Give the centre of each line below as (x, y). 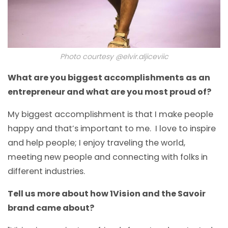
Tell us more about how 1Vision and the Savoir (107, 194)
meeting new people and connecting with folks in (108, 157)
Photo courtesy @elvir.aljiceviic (114, 57)
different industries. (46, 172)
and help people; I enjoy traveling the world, (96, 143)
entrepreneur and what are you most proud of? (109, 92)
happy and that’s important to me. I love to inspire (112, 129)
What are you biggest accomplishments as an (109, 78)
